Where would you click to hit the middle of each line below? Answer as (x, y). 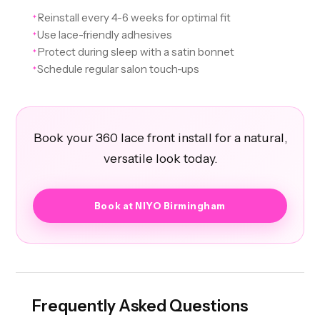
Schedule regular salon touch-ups (118, 69)
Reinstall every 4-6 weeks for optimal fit (134, 18)
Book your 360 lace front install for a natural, (160, 138)
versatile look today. (160, 159)
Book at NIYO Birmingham (160, 206)
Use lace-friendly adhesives (104, 35)
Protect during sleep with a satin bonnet (135, 52)
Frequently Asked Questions (140, 306)
